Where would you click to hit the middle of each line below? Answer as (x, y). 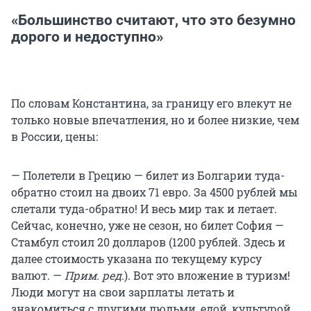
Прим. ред (93, 275)
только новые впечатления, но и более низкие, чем (155, 119)
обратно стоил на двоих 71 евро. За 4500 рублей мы (154, 192)
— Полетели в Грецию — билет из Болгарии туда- (148, 175)
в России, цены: (54, 136)
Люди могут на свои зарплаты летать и (123, 292)
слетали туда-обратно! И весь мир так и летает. (144, 208)
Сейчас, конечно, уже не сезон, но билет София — (148, 225)
